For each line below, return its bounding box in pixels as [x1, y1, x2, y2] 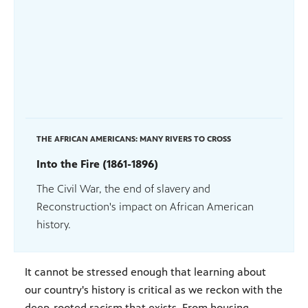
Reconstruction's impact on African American [36, 200, 254, 214]
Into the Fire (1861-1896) [36, 157, 158, 171]
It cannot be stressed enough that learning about [25, 265, 266, 279]
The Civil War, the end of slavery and [36, 182, 210, 196]
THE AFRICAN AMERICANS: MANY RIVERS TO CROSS [36, 134, 231, 144]
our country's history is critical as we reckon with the [25, 283, 283, 297]
